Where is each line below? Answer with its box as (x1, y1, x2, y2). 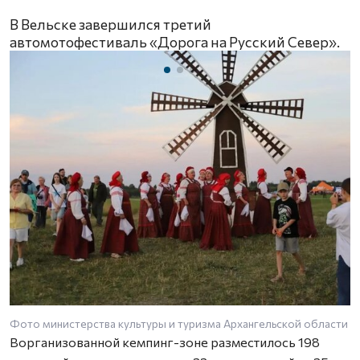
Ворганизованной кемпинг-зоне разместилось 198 (10, 333, 320, 350)
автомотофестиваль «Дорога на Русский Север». (10, 32, 340, 51)
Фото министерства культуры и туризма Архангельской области (10, 316, 348, 330)
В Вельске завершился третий (10, 14, 211, 33)
